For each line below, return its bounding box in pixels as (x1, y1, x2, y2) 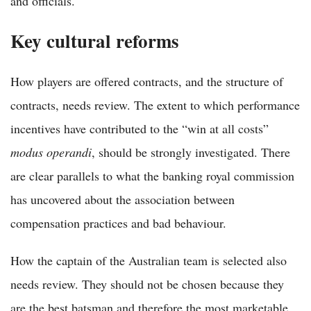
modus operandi (10, 143, 92, 160)
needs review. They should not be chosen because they (10, 275, 284, 292)
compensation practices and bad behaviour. (10, 214, 226, 231)
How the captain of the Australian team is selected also (10, 251, 287, 269)
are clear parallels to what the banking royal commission (10, 167, 294, 184)
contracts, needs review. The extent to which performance (10, 96, 300, 113)
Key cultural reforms (10, 26, 179, 54)
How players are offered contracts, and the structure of (10, 72, 283, 90)
